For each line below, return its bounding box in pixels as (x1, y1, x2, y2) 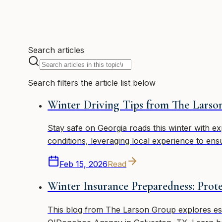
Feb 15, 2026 (59, 159, 108, 169)
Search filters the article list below (28, 77, 156, 88)
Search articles (28, 45, 84, 55)
